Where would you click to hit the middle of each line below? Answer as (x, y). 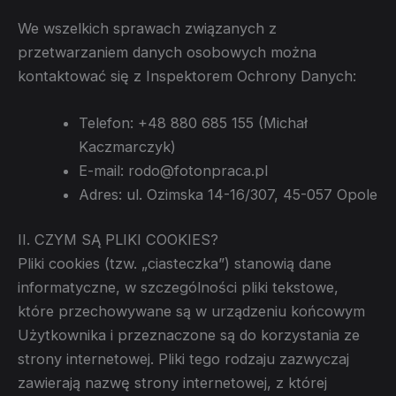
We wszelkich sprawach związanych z (147, 28)
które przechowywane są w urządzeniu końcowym (191, 312)
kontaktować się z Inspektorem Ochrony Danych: (187, 76)
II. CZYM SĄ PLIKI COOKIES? (118, 240)
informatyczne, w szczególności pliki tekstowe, (178, 288)
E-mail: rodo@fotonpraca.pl (174, 170)
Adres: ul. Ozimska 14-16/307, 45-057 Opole (228, 194)
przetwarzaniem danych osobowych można (167, 52)
